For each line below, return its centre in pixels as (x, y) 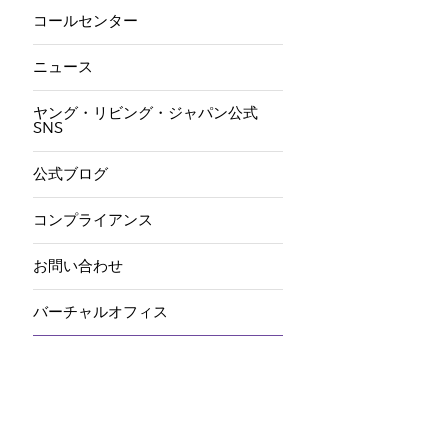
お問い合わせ (77, 266)
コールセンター (85, 21)
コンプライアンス (92, 220)
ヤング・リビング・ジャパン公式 (145, 113)
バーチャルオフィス (100, 312)
